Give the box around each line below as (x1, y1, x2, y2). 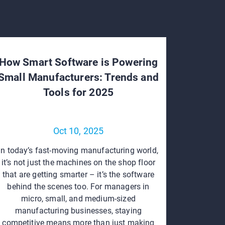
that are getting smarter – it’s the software (2, 169, 155, 179)
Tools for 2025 (43, 86, 114, 98)
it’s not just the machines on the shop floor (1, 157, 156, 167)
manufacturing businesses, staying (15, 205, 142, 215)
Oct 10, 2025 (53, 125, 104, 136)
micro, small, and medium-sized (21, 193, 136, 203)
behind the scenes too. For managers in (7, 181, 150, 191)
